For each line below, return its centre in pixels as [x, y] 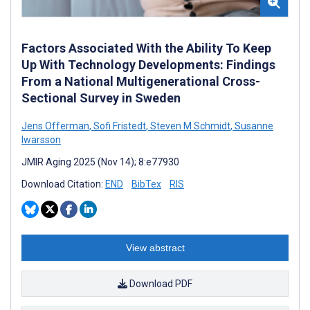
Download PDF [160, 283]
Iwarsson [41, 139]
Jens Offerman [55, 126]
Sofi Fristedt [119, 126]
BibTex [146, 184]
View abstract [155, 247]
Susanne [253, 126]
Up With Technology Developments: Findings [148, 64]
